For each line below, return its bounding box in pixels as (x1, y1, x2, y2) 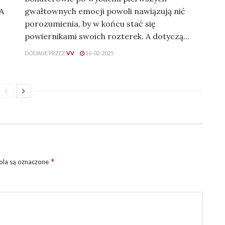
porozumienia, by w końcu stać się (25, 19, 156, 29)
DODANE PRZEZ (25, 50, 65, 57)
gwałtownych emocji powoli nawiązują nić (25, 6, 185, 17)
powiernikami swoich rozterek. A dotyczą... (25, 31, 189, 42)
